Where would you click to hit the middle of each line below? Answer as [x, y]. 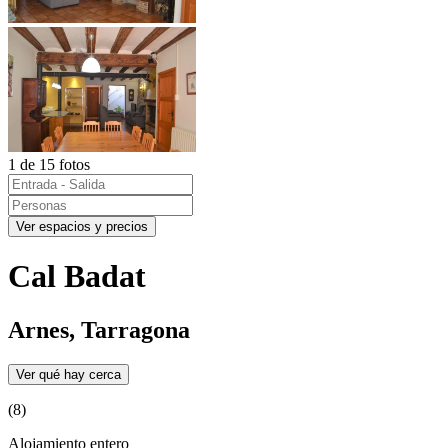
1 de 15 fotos [49, 164]
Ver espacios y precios [82, 226]
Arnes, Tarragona [99, 329]
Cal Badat [77, 276]
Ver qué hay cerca [68, 374]
